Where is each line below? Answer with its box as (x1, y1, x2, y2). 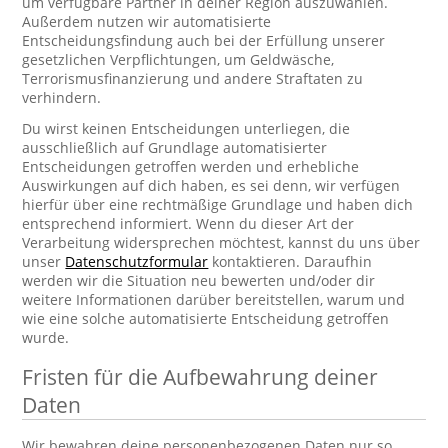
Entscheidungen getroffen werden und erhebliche (22, 157, 360, 176)
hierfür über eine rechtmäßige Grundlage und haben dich (22, 195, 414, 214)
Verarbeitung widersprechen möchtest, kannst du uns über (22, 233, 421, 252)
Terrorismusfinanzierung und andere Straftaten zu (22, 69, 364, 88)
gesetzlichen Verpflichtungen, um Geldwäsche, (22, 50, 335, 69)
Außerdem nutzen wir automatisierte (22, 12, 272, 31)
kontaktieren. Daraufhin (208, 252, 373, 271)
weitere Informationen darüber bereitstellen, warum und (22, 290, 406, 309)
